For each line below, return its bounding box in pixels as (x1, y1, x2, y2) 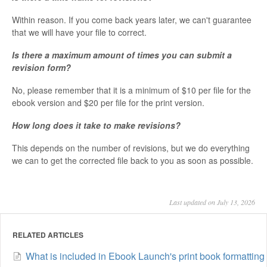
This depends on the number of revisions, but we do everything (12, 142, 250, 154)
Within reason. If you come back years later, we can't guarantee (12, 14, 252, 26)
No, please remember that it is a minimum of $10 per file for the (12, 84, 251, 96)
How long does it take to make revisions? (12, 119, 181, 131)
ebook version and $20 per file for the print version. (12, 97, 204, 108)
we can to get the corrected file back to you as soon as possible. (12, 154, 253, 166)
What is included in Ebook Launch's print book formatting (26, 249, 265, 263)
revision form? (12, 61, 71, 73)
